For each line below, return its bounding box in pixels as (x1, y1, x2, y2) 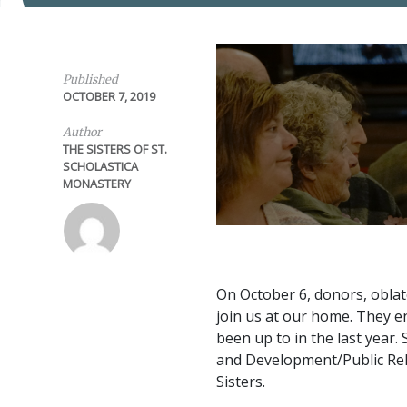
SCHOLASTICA (62, 158, 138, 174)
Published (62, 72, 118, 86)
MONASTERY (62, 175, 131, 192)
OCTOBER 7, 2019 (62, 88, 155, 104)
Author (62, 124, 102, 139)
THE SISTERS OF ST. (62, 141, 167, 157)
